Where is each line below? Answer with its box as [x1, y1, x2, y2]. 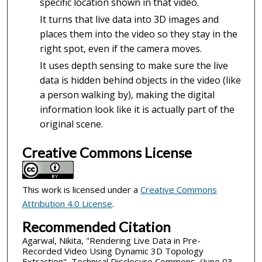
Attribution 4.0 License [22, 198, 112, 210]
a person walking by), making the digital [39, 88, 215, 101]
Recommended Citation [22, 218, 171, 236]
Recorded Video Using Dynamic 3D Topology [22, 245, 204, 257]
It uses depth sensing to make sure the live [39, 58, 228, 72]
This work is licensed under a [22, 184, 140, 196]
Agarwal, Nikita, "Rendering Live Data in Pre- [22, 235, 201, 247]
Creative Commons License [22, 144, 192, 161]
